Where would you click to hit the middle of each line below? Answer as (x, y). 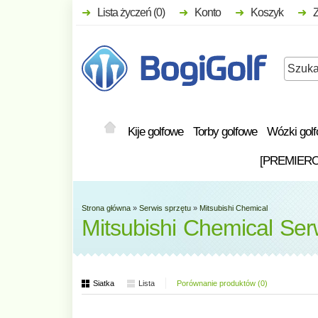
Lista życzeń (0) (131, 12)
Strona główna (106, 208)
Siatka (104, 283)
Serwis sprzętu (165, 208)
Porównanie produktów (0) (222, 283)
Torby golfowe (225, 131)
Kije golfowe (155, 131)
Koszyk (267, 12)
